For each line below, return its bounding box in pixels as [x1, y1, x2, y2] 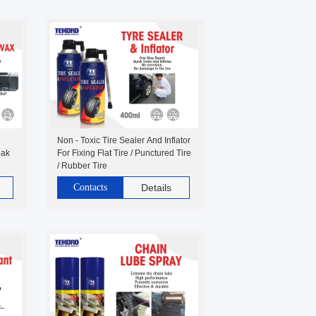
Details [141, 182, 171, 193]
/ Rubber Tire [57, 161, 107, 171]
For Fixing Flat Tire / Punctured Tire [57, 148, 191, 158]
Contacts [73, 182, 107, 193]
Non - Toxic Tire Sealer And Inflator [57, 135, 190, 145]
